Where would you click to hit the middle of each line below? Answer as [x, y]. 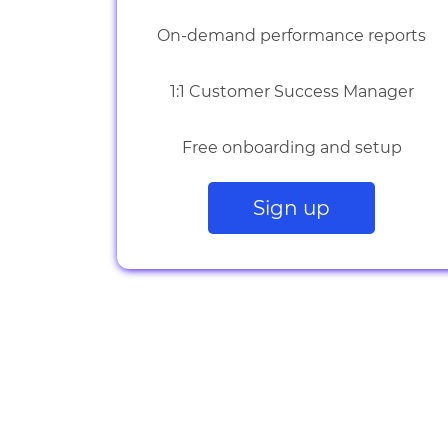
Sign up [292, 208]
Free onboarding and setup [291, 147]
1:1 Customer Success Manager [291, 91]
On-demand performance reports [292, 35]
